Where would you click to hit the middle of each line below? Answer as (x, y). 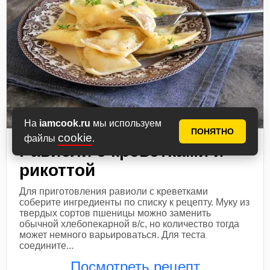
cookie (75, 137)
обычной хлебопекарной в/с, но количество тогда (130, 224)
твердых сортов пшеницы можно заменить (115, 213)
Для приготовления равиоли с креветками (114, 191)
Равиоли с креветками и (122, 151)
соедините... (47, 245)
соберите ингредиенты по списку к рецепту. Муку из (135, 202)
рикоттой (58, 170)
